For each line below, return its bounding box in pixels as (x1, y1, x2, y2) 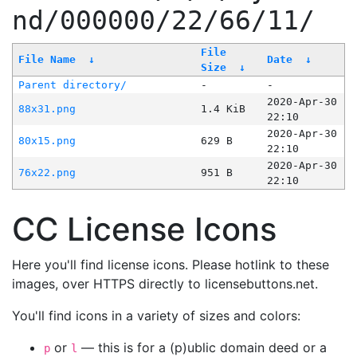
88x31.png (18, 103, 76, 116)
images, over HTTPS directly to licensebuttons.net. (12, 276, 318, 292)
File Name (18, 53, 76, 66)
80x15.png (18, 135, 76, 147)
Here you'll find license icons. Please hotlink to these (12, 257, 329, 273)
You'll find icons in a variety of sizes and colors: (12, 308, 300, 324)
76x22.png (18, 167, 76, 179)
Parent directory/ (18, 79, 127, 92)
